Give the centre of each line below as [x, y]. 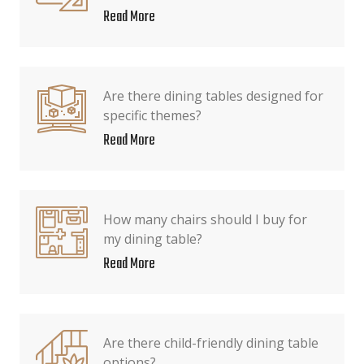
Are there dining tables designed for [213, 96]
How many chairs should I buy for [205, 219]
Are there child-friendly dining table [211, 343]
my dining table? [153, 239]
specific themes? [152, 115]
